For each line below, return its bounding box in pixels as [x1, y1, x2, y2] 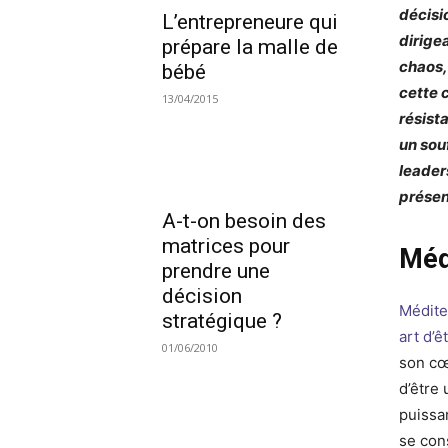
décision [162, 284, 242, 309]
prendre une [162, 259, 270, 284]
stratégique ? [162, 309, 282, 334]
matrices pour [162, 234, 290, 259]
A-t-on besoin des [162, 209, 326, 234]
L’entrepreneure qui [162, 9, 338, 34]
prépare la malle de [162, 34, 338, 59]
